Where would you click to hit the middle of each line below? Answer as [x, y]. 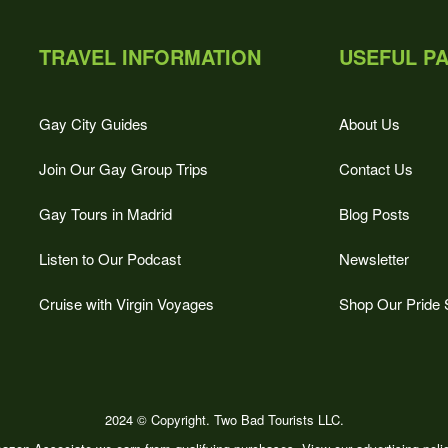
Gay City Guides [93, 123]
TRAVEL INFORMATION [150, 56]
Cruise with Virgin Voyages [126, 303]
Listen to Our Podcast [110, 258]
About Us [369, 123]
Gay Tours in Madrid [105, 213]
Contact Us [376, 168]
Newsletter [374, 258]
